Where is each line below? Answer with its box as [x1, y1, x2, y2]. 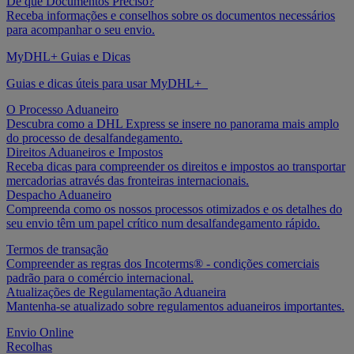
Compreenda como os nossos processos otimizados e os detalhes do [6, 202, 342, 217]
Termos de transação [6, 243, 108, 257]
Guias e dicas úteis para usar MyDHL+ [6, 77, 208, 91]
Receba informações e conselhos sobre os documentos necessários [6, 9, 335, 23]
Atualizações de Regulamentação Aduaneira [6, 285, 226, 299]
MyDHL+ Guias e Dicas [6, 50, 130, 64]
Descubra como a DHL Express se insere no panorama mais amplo [6, 117, 339, 131]
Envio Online [6, 326, 73, 340]
